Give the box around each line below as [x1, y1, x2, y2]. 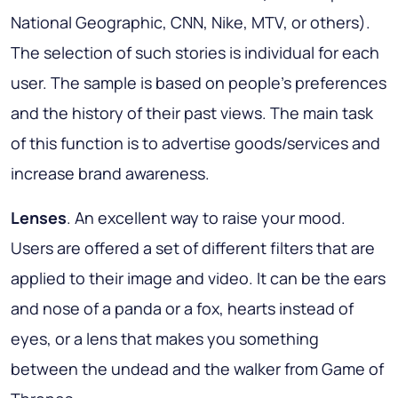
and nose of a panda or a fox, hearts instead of [11, 298, 354, 320]
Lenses [11, 207, 67, 229]
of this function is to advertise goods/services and [11, 132, 380, 155]
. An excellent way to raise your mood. [67, 207, 346, 229]
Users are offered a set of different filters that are [11, 237, 375, 259]
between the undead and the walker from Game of [11, 358, 384, 380]
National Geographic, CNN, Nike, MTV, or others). [11, 12, 370, 34]
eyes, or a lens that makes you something [11, 328, 319, 350]
